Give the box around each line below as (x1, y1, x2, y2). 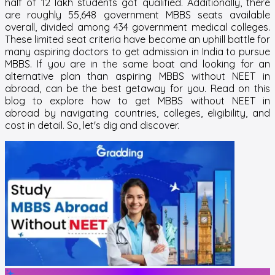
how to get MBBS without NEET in (91, 94, 271, 107)
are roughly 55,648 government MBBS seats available (5, 8, 270, 21)
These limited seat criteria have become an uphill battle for (5, 33, 270, 45)
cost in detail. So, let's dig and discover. (5, 118, 179, 131)
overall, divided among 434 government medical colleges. (5, 20, 270, 33)
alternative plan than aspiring (5, 69, 159, 82)
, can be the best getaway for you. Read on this (39, 82, 270, 95)
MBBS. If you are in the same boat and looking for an (5, 57, 270, 70)
